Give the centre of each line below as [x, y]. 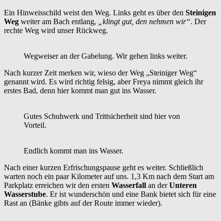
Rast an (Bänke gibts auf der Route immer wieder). [83, 203]
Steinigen [201, 12]
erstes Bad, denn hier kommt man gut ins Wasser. [80, 90]
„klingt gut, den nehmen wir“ [144, 21]
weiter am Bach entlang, [58, 21]
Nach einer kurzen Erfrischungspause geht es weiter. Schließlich [104, 167]
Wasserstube [25, 194]
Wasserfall [129, 185]
